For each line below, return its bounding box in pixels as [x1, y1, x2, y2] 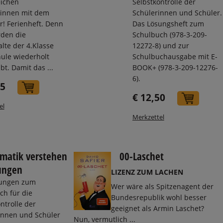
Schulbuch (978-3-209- [132, 29, 207, 39]
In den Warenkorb [41, 82, 110, 93]
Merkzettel [132, 112, 164, 122]
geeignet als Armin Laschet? [111, 203, 204, 213]
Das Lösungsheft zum [132, 18, 204, 28]
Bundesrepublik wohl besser [111, 192, 207, 202]
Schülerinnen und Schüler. [132, 7, 222, 17]
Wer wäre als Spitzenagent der [111, 181, 214, 191]
